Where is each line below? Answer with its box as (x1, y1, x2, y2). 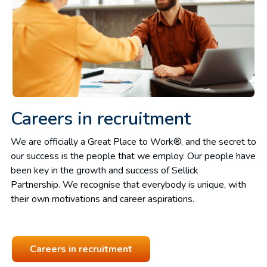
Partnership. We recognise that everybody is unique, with (11, 178, 246, 191)
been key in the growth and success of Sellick (11, 164, 198, 177)
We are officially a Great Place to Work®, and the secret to (11, 135, 256, 148)
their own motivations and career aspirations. (11, 193, 194, 206)
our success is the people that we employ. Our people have (11, 150, 256, 163)
